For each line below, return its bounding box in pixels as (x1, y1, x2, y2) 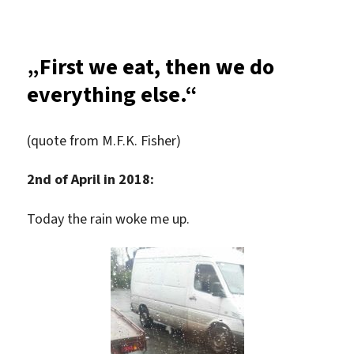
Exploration (171, 3, 228, 20)
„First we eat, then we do (27, 51, 275, 81)
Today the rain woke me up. (27, 209, 190, 228)
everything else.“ (27, 79, 198, 109)
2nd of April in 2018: (27, 170, 155, 190)
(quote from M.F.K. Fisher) (27, 130, 182, 150)
